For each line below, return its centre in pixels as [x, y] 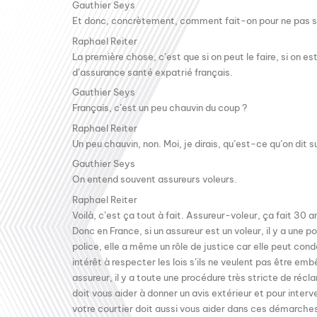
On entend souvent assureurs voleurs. [155, 179]
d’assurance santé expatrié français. [152, 72]
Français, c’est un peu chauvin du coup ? [160, 108]
